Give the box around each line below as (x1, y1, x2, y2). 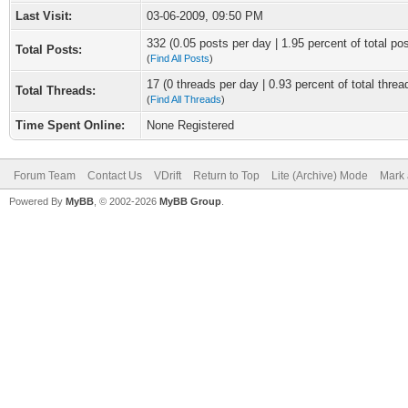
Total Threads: (15, 84, 96, 97)
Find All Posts (150, 53, 209, 64)
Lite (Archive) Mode (271, 169, 368, 182)
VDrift (154, 169, 181, 182)
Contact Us (87, 169, 142, 182)
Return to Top (193, 169, 260, 182)
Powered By (9, 196, 66, 207)
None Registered (147, 118, 234, 132)
